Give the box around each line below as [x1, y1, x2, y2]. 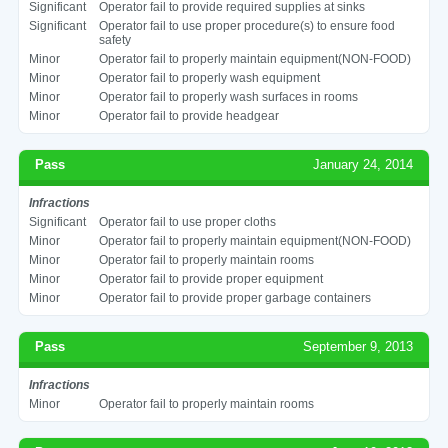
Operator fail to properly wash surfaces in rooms [98, 89, 358, 104]
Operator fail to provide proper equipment [98, 271, 323, 286]
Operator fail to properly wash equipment [98, 70, 320, 85]
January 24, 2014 [313, 156, 414, 172]
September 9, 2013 [303, 338, 414, 354]
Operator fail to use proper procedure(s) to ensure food [98, 18, 395, 33]
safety [98, 32, 131, 47]
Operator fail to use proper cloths [98, 214, 276, 229]
